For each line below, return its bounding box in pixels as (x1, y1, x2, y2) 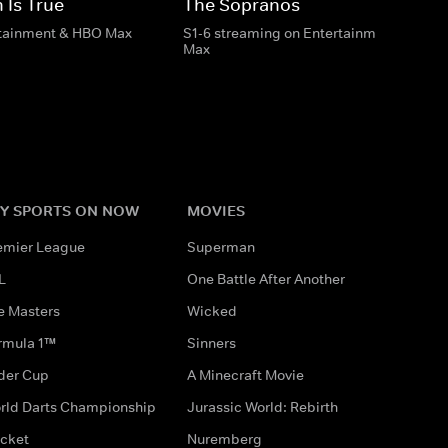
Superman (186, 237, 255, 256)
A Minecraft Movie (186, 365, 304, 384)
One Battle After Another (186, 269, 345, 288)
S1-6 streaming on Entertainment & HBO (183, 23, 443, 42)
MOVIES (186, 200, 245, 220)
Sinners (186, 333, 236, 352)
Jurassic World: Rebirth (186, 397, 338, 416)
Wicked (186, 301, 237, 320)
